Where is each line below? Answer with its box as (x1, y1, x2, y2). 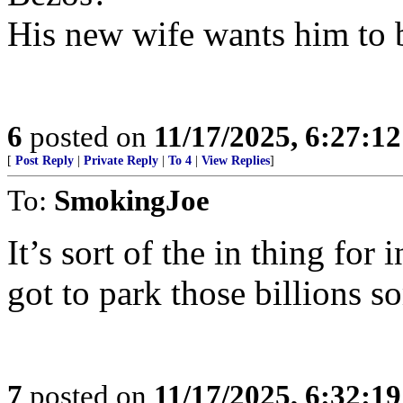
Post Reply (15, 154, 74, 167)
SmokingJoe (54, 184, 210, 217)
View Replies (201, 154, 270, 167)
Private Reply (84, 154, 158, 167)
